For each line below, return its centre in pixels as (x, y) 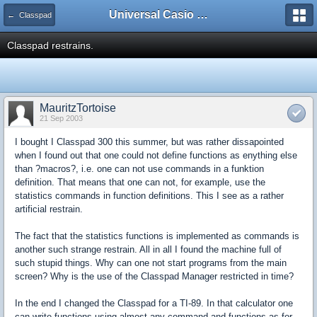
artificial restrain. (49, 209)
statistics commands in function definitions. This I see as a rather (149, 196)
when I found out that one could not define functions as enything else (156, 155)
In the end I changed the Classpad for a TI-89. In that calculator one (154, 303)
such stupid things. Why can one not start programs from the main (151, 263)
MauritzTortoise (78, 108)
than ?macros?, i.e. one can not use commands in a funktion (139, 169)
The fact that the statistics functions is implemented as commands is (157, 236)
